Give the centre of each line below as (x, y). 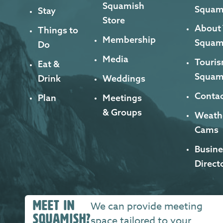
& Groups (122, 112)
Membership (129, 40)
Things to (58, 30)
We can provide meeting (146, 207)
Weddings (124, 78)
